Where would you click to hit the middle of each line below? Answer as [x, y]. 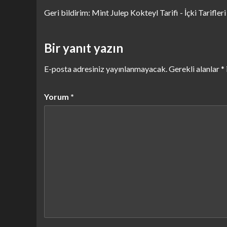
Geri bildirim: [68, 12]
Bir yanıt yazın [84, 48]
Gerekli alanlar [195, 68]
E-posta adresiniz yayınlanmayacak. [106, 68]
